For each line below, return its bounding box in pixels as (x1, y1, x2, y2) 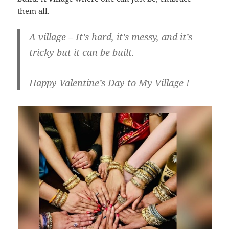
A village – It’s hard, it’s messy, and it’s (29, 30, 192, 43)
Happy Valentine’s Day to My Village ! (29, 76, 189, 89)
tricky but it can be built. (29, 45, 134, 58)
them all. (17, 5, 50, 16)
